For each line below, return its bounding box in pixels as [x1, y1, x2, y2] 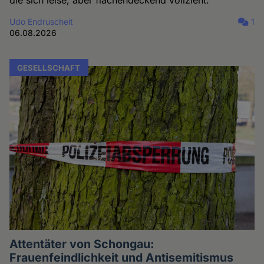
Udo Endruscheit [9, 16, 74, 27]
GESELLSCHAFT [17, 62, 81, 72]
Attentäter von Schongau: [9, 236, 155, 251]
